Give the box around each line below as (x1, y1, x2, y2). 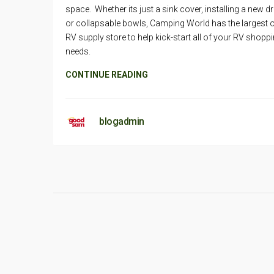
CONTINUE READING (65, 70, 148, 80)
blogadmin (99, 116, 144, 127)
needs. (65, 46, 91, 56)
